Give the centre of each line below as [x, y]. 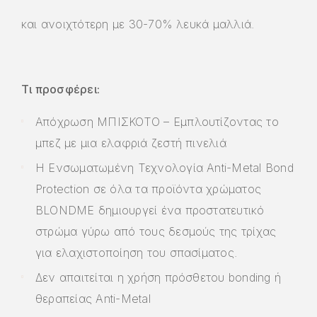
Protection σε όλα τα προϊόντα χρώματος [149, 189]
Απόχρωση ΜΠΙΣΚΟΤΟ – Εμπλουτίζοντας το [157, 121]
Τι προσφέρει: [61, 89]
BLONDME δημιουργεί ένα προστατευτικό [150, 210]
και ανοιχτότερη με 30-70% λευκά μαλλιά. [138, 24]
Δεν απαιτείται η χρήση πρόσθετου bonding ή [158, 277]
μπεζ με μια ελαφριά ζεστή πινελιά [131, 143]
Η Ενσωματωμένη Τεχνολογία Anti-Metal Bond [165, 167]
